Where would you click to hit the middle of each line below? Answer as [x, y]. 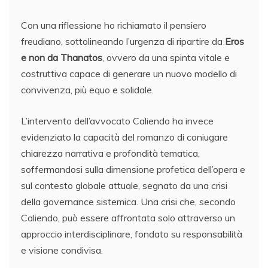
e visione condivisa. [62, 250]
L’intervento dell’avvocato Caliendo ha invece [117, 121]
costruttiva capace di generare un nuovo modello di [129, 74]
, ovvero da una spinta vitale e [166, 57]
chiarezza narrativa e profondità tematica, [110, 153]
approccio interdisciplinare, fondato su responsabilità [132, 234]
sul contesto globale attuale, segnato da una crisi [124, 185]
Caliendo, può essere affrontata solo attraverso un [128, 218]
